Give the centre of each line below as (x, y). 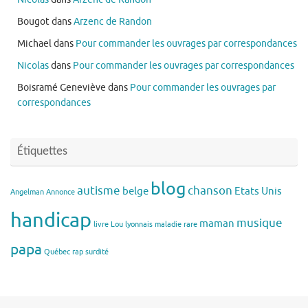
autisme (99, 190)
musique (260, 222)
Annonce (60, 192)
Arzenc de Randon (113, 21)
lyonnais (139, 224)
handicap (51, 220)
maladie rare (176, 224)
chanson (210, 190)
